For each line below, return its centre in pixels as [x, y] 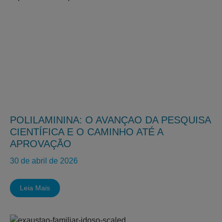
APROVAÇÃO [41, 144]
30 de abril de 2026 [44, 161]
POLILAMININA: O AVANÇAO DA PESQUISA [110, 120]
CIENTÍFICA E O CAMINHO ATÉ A [86, 132]
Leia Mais [35, 188]
